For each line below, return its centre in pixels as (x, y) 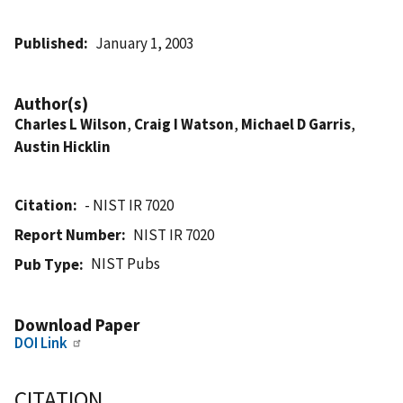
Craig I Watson (184, 124)
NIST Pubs (126, 263)
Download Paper (77, 324)
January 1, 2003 (145, 43)
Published (49, 43)
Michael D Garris (296, 124)
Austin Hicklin (63, 146)
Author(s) (51, 103)
